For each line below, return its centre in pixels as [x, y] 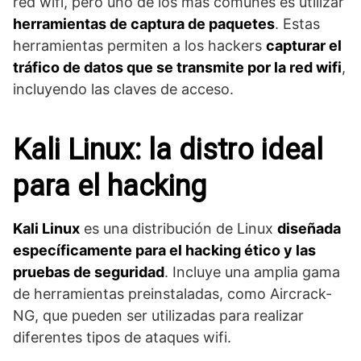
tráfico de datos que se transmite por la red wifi [177, 67]
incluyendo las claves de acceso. [123, 89]
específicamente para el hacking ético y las [164, 250]
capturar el [304, 45]
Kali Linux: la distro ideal [168, 149]
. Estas [297, 23]
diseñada [309, 228]
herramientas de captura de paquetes [144, 23]
